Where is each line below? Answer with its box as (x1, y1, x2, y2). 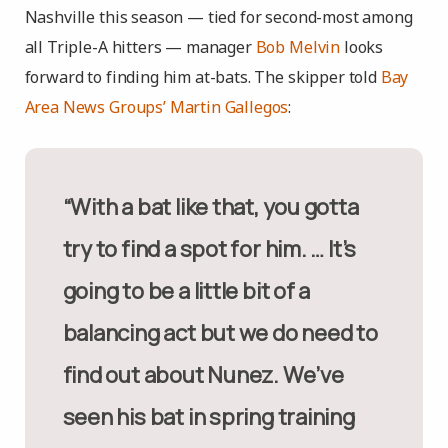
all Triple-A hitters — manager (24, 36, 256, 58)
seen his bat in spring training (62, 402, 355, 432)
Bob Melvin (255, 36, 341, 58)
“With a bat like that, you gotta (62, 192, 92, 222)
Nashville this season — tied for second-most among (24, 6, 413, 28)
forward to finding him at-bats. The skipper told (24, 66, 381, 88)
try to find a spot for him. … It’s (62, 234, 357, 264)
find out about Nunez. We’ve (62, 360, 344, 390)
